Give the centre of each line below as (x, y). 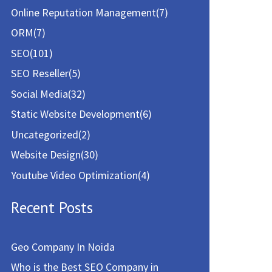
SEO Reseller (39, 73)
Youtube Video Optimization (74, 175)
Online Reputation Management (83, 12)
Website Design (46, 155)
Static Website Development (75, 114)
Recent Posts (52, 207)
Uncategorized (44, 134)
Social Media (39, 93)
